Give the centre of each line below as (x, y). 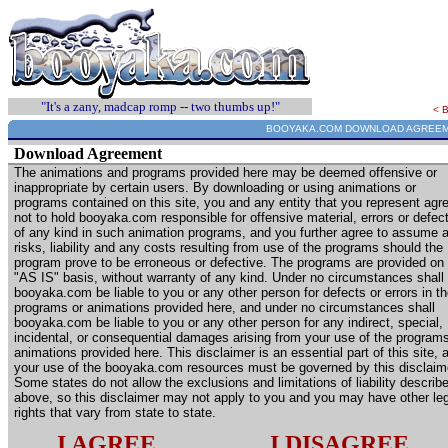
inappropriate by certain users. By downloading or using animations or (215, 187)
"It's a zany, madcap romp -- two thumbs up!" (160, 106)
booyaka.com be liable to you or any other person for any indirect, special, (228, 322)
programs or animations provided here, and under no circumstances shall (224, 307)
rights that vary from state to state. (115, 412)
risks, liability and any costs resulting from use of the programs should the (228, 247)
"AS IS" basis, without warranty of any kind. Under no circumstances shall (229, 277)
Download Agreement (88, 153)
